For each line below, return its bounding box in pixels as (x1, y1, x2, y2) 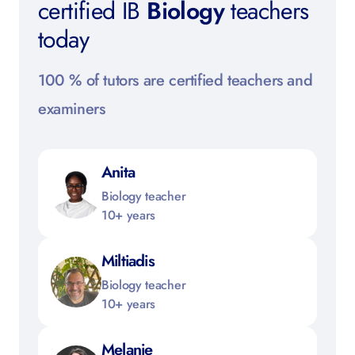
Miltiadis (101, 250, 155, 273)
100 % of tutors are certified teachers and (38, 69, 313, 93)
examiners (38, 97, 105, 121)
